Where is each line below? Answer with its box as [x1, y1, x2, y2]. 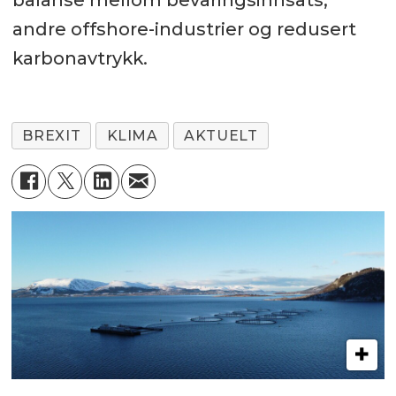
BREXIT [22, 127, 81, 145]
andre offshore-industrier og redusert [11, 19, 356, 41]
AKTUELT [184, 127, 258, 145]
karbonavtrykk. [11, 48, 148, 70]
